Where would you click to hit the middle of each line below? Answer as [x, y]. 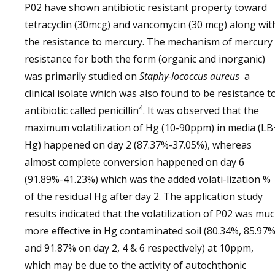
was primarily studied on [82, 76]
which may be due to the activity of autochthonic [135, 265]
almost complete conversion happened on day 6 [134, 162]
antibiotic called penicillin [82, 111]
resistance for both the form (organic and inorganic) [145, 59]
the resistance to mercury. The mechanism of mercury [149, 42]
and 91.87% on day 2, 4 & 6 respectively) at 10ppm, [139, 248]
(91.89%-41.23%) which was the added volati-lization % [148, 180]
